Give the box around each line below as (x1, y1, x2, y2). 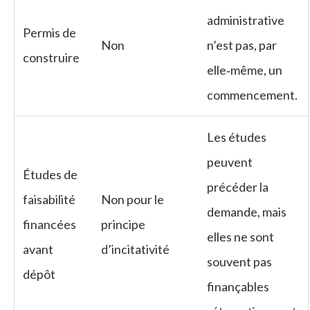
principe (101, 216, 145, 232)
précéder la (207, 179, 268, 194)
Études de (23, 166, 77, 182)
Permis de (23, 24, 76, 40)
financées (23, 216, 76, 232)
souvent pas (207, 253, 272, 269)
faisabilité (23, 191, 75, 207)
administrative (207, 12, 284, 28)
